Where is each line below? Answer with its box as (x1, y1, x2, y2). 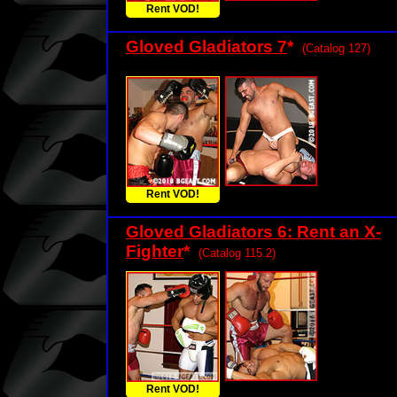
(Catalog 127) (302, 42, 370, 55)
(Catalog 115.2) (198, 246, 276, 260)
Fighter (126, 242, 183, 261)
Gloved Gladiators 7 (126, 37, 287, 56)
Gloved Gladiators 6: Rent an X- (126, 222, 381, 241)
